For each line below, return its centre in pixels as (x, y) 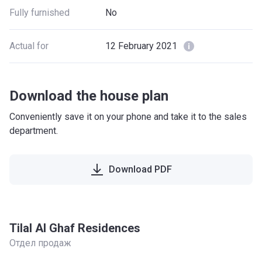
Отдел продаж (40, 243)
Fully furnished (39, 12)
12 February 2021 (141, 46)
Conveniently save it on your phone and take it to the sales (128, 116)
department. (34, 130)
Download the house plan (89, 96)
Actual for (29, 46)
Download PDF (140, 169)
